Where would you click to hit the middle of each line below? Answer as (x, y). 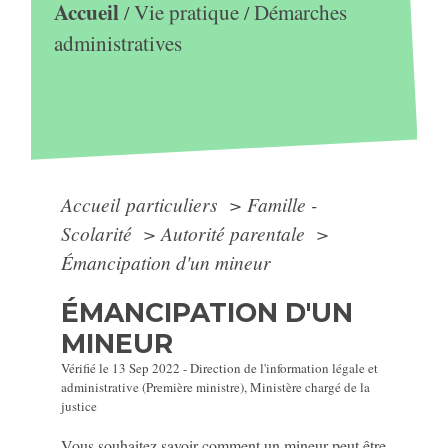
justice (79, 406)
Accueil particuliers (142, 204)
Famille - (282, 204)
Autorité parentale (236, 233)
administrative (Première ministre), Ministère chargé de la (216, 387)
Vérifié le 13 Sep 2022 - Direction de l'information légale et (220, 368)
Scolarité (99, 233)
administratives (117, 43)
